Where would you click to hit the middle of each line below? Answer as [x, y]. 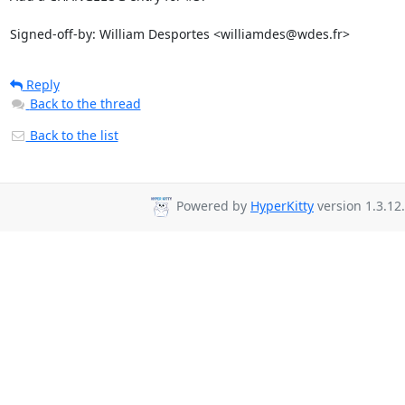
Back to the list [72, 135]
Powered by [212, 206]
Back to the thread [85, 104]
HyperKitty [282, 206]
